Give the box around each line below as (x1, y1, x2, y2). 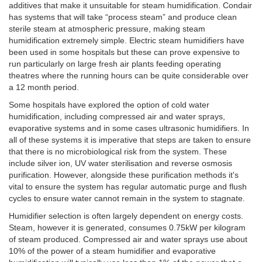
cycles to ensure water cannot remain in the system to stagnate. (9, 193, 245, 203)
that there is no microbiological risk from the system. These (9, 146, 227, 156)
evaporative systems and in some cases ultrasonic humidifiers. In (9, 123, 249, 133)
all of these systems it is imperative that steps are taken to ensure (9, 135, 251, 144)
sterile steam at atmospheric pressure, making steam (9, 23, 205, 33)
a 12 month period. (9, 82, 79, 92)
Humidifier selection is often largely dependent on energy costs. (9, 211, 243, 220)
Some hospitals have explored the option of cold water (9, 99, 209, 109)
